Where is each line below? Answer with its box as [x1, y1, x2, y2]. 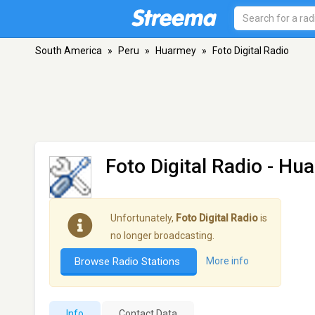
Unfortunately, [110, 212, 176, 224]
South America [35, 45, 102, 56]
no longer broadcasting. [110, 230, 214, 241]
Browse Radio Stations [75, 255, 183, 268]
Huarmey [155, 45, 196, 56]
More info [206, 255, 249, 267]
